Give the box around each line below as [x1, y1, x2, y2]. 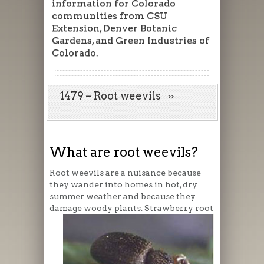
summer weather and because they [49, 191, 196, 201]
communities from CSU [51, 9, 167, 21]
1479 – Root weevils [60, 89, 168, 102]
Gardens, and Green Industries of [51, 34, 209, 46]
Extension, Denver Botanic [51, 22, 177, 34]
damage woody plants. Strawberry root [49, 203, 213, 213]
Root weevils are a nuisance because [49, 167, 201, 177]
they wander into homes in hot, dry [49, 179, 197, 189]
